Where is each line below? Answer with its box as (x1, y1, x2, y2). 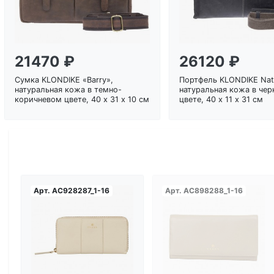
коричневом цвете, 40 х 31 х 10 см (15, 94, 149, 104)
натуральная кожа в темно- (15, 84, 122, 94)
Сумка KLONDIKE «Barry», (15, 75, 113, 84)
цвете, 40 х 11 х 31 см (179, 94, 263, 104)
